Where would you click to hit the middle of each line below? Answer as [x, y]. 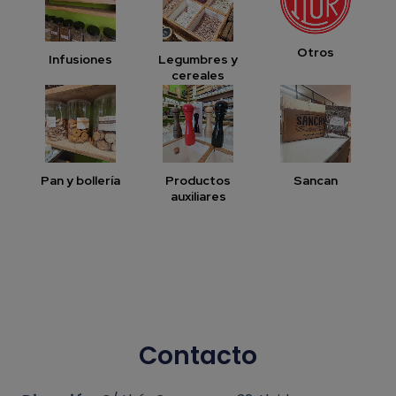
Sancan [315, 180]
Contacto [198, 355]
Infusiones [81, 59]
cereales [198, 75]
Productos [198, 180]
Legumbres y [198, 59]
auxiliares [198, 196]
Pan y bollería [81, 180]
